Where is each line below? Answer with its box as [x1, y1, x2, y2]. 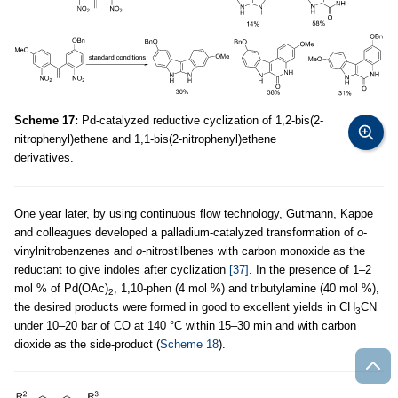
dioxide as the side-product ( [14, 338, 160, 352]
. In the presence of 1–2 [249, 263, 371, 277]
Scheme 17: [14, 114, 78, 128]
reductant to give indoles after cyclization [14, 263, 229, 277]
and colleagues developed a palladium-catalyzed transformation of [14, 226, 357, 240]
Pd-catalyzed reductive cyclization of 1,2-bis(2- [78, 114, 323, 128]
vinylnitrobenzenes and [14, 244, 136, 259]
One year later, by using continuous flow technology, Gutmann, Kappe [14, 207, 373, 221]
